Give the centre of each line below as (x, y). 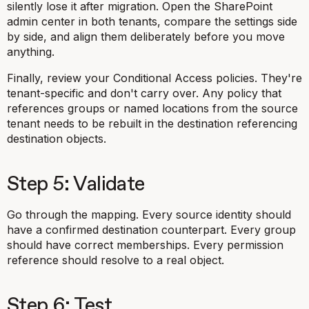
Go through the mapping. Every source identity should (149, 215)
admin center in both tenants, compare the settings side (152, 21)
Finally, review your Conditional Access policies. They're (154, 78)
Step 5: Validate (76, 185)
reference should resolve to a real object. (116, 260)
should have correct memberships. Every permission (145, 245)
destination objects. (57, 139)
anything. (31, 52)
